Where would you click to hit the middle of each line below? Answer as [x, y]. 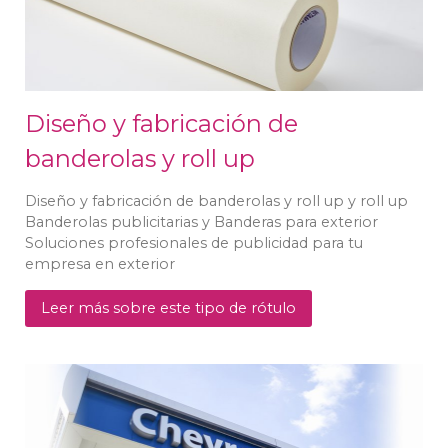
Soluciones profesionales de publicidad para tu [194, 242]
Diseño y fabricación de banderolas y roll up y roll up [216, 200]
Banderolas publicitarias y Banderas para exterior [201, 221]
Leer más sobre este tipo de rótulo [168, 307]
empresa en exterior [100, 263]
